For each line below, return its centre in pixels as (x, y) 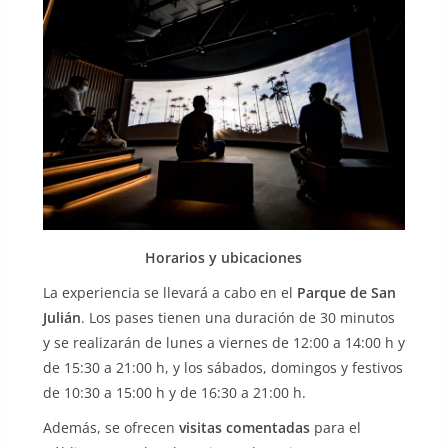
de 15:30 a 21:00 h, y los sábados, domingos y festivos (222, 368)
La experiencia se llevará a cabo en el (169, 293)
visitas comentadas (244, 428)
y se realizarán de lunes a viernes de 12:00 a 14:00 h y (223, 343)
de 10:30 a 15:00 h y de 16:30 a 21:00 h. (174, 393)
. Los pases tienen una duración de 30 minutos (237, 318)
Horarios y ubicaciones (224, 258)
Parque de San (346, 293)
